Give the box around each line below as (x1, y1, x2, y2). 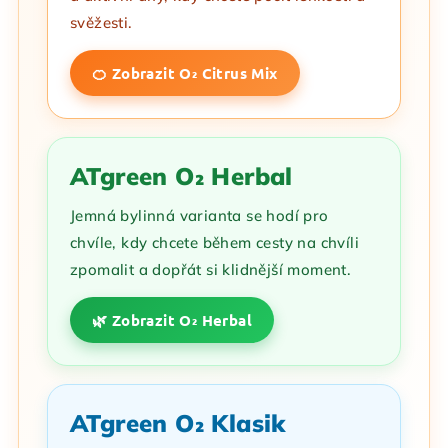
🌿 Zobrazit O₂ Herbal (92, 310, 252, 330)
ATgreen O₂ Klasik (70, 408, 286, 438)
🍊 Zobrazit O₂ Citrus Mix (92, 63, 278, 83)
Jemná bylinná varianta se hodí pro (70, 206, 329, 225)
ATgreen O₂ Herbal (70, 161, 293, 191)
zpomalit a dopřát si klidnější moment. (70, 260, 352, 279)
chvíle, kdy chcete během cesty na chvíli (70, 233, 359, 252)
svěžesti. (70, 13, 133, 32)
